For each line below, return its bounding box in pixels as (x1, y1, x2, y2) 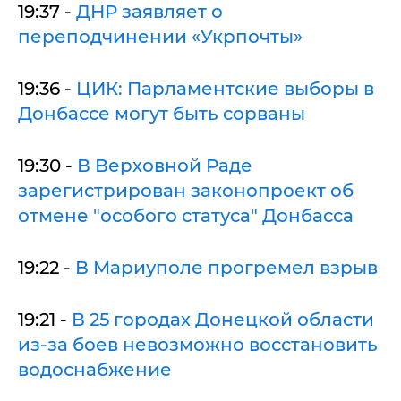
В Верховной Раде (77, 154, 252, 176)
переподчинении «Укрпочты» (18, 25, 303, 47)
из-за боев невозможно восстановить (18, 333, 378, 355)
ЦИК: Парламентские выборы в (76, 77, 374, 99)
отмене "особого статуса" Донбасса (18, 204, 354, 226)
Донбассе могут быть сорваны (18, 102, 305, 124)
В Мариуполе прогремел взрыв (75, 256, 378, 278)
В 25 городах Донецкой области (72, 308, 374, 330)
